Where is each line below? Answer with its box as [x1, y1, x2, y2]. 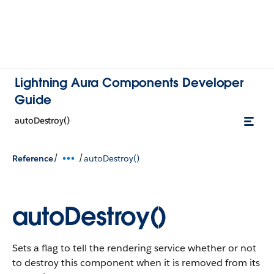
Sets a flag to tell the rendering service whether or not [12, 242, 256, 254]
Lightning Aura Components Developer [15, 75, 244, 91]
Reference [12, 152, 53, 164]
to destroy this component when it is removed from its [12, 256, 260, 269]
